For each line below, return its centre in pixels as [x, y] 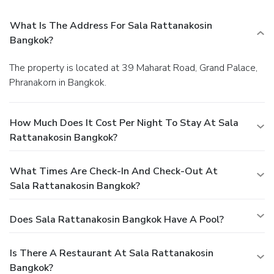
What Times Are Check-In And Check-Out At [114, 172]
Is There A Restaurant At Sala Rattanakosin [112, 254]
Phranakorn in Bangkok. [58, 83]
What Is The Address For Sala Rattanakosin [111, 26]
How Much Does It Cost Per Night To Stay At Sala [124, 123]
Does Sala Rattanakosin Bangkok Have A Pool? [117, 220]
